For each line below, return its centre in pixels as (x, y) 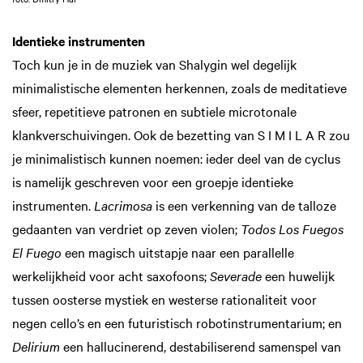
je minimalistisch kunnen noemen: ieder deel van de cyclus (176, 158)
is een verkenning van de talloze (244, 205)
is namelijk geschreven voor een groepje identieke (153, 182)
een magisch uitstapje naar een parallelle (178, 252)
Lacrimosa (123, 205)
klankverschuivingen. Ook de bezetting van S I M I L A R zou (181, 135)
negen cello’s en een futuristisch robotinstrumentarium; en (177, 323)
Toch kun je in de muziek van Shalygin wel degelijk (154, 64)
